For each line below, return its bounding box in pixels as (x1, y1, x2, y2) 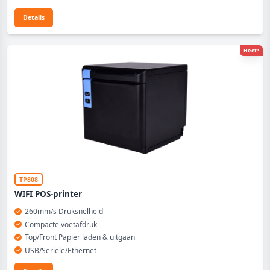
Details (23, 13, 45, 22)
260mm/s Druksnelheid (24, 206, 103, 216)
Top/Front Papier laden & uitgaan (24, 232, 135, 242)
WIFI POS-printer (14, 189, 82, 199)
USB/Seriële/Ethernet (24, 245, 96, 256)
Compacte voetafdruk (24, 219, 97, 230)
